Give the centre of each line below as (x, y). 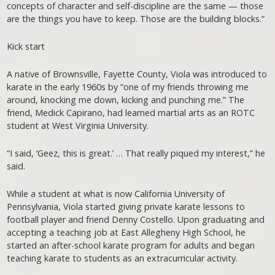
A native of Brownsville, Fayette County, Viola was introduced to (137, 74)
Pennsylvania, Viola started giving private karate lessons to (126, 207)
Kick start (26, 47)
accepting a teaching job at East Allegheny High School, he (126, 233)
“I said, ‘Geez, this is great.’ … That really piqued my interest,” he (136, 153)
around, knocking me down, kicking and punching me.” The (126, 100)
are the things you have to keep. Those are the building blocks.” (136, 19)
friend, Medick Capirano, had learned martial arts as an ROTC (131, 113)
